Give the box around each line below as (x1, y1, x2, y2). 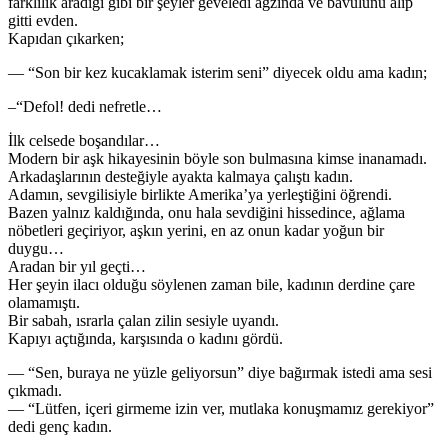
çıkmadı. (8, 381, 62, 399)
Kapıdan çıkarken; (8, 29, 124, 47)
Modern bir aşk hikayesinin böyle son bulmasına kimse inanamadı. (8, 149, 427, 167)
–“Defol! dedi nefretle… (8, 97, 162, 115)
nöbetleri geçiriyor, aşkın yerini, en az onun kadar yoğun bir (8, 221, 384, 239)
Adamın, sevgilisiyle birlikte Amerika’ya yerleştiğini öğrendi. (8, 185, 392, 203)
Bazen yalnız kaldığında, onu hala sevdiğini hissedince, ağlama (8, 203, 405, 221)
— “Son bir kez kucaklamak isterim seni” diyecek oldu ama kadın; (8, 63, 427, 81)
